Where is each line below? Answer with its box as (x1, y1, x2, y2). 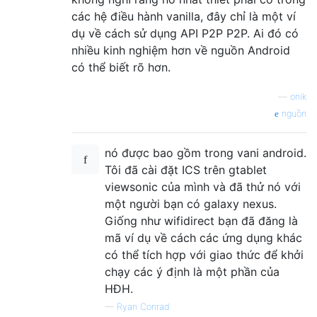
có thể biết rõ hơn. (71, 60, 171, 75)
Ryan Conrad (117, 301, 170, 313)
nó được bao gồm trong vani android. (105, 146, 306, 161)
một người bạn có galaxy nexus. (105, 197, 277, 212)
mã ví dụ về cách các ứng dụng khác (105, 231, 302, 246)
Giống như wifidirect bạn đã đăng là (105, 214, 298, 229)
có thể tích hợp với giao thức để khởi (105, 248, 304, 263)
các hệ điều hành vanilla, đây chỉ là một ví (71, 9, 296, 24)
